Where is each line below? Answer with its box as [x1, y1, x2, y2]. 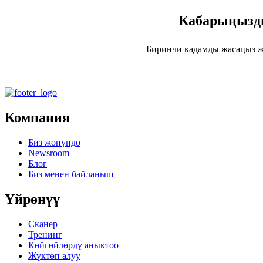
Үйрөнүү [5, 191, 60, 207]
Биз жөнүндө [28, 137, 80, 148]
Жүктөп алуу [28, 250, 80, 261]
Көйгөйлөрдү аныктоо [28, 240, 119, 250]
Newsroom [28, 148, 69, 159]
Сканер [28, 218, 58, 229]
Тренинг [28, 229, 62, 240]
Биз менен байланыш [28, 169, 113, 180]
